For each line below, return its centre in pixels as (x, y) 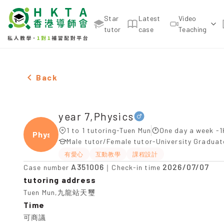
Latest (149, 18)
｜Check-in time (133, 167)
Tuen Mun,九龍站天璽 (59, 192)
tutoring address (60, 180)
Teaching (192, 29)
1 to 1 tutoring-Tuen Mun (109, 130)
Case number (47, 167)
